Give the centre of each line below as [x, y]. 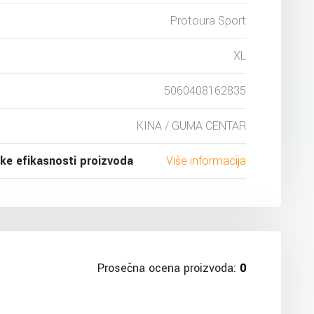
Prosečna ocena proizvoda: [169, 268]
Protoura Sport [208, 20]
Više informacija [206, 161]
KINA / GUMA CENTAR [191, 125]
